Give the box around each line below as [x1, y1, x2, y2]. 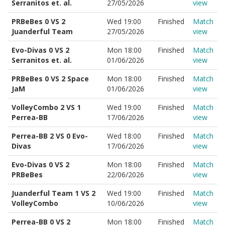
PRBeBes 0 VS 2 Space [12, 74, 89, 83]
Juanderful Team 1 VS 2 [12, 188, 95, 198]
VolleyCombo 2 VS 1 [12, 102, 81, 112]
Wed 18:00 [107, 131, 141, 141]
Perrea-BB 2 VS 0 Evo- [12, 131, 88, 141]
